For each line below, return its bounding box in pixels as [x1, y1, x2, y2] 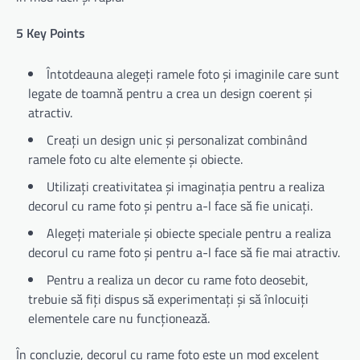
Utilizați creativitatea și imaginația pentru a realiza [47, 176, 325, 196]
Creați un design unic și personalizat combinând [47, 129, 307, 149]
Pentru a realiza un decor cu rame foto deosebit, [47, 269, 309, 289]
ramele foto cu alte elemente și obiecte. [28, 149, 243, 169]
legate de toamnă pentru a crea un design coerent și [28, 83, 313, 103]
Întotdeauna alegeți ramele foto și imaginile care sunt [47, 63, 339, 84]
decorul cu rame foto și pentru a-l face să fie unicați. [28, 195, 313, 215]
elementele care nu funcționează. [28, 308, 210, 328]
